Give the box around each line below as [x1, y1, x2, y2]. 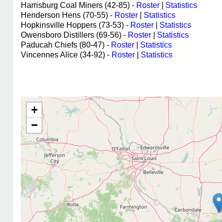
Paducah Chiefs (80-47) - [21, 41, 111, 49]
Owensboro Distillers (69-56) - [21, 31, 128, 39]
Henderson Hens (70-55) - [21, 11, 114, 19]
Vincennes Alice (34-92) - [21, 51, 111, 59]
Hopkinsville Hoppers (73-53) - [21, 21, 130, 29]
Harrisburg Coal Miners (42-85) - [21, 1, 136, 9]
